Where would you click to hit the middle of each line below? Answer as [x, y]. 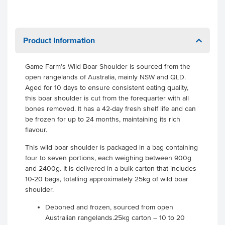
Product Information [59, 40]
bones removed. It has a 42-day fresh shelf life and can [110, 109]
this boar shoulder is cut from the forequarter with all [107, 98]
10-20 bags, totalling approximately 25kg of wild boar [107, 179]
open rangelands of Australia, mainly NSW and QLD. [105, 77]
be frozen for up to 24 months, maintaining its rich [103, 119]
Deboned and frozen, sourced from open [109, 207]
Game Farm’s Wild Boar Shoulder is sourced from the [108, 67]
